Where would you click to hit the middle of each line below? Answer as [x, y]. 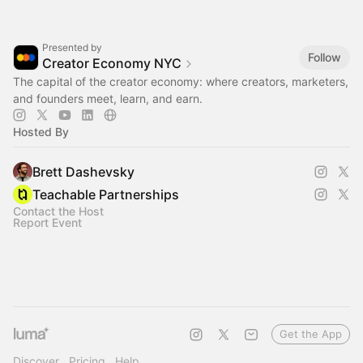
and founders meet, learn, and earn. [108, 99]
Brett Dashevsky [83, 172]
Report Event [47, 223]
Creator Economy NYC [112, 64]
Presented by [72, 48]
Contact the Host [58, 211]
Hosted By [41, 132]
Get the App [311, 334]
